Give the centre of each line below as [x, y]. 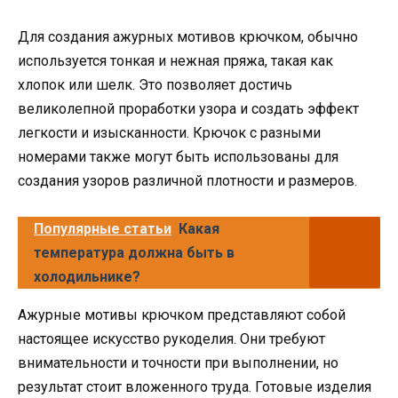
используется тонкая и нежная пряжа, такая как [175, 60]
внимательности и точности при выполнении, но [178, 363]
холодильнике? [87, 277]
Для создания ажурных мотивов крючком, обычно [188, 36]
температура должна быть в [134, 253]
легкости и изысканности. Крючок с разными [169, 132]
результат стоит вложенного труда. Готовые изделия [195, 387]
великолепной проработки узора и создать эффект [188, 108]
